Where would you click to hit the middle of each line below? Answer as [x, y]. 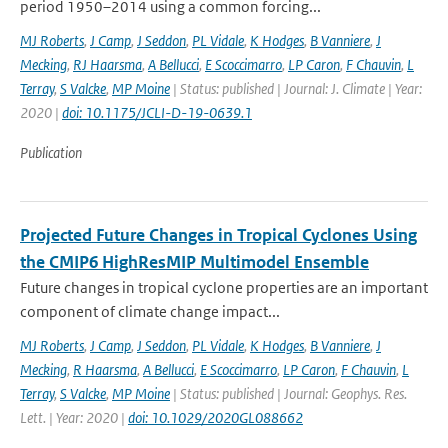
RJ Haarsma [107, 64]
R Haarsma [105, 369]
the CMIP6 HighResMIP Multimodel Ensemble [194, 262]
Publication [51, 152]
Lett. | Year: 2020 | [74, 417]
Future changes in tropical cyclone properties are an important [224, 287]
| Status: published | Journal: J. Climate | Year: [296, 88]
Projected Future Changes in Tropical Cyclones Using [218, 235]
